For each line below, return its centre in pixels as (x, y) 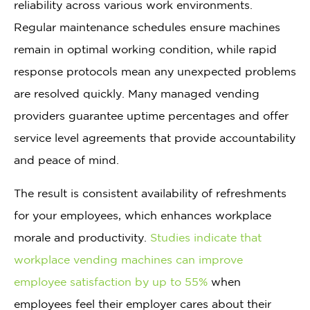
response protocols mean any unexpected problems (155, 71)
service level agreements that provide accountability (155, 137)
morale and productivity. (82, 237)
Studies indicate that (206, 237)
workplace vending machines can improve (128, 259)
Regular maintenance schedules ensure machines (147, 27)
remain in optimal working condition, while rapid (145, 49)
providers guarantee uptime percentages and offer (151, 115)
